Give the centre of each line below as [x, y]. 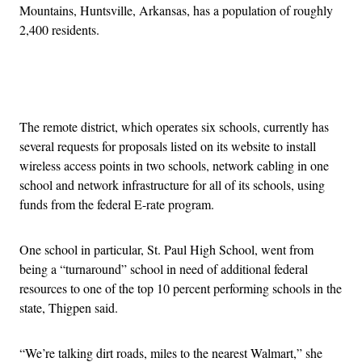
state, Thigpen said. [69, 307]
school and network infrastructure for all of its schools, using [172, 184]
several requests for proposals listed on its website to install [168, 145]
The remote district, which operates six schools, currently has [174, 126]
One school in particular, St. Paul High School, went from [166, 249]
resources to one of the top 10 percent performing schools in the [181, 288]
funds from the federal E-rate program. [117, 204]
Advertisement [217, 86]
